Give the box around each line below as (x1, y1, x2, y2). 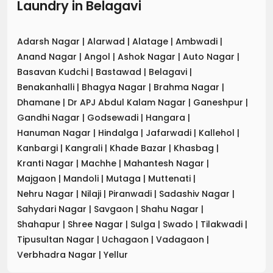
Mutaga (106, 172, 143, 185)
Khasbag (174, 141, 216, 154)
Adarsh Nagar (17, 35, 82, 48)
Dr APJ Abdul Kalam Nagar (68, 96, 188, 108)
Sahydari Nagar (17, 202, 89, 215)
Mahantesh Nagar (124, 157, 207, 169)
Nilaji (81, 187, 104, 200)
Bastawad (96, 65, 144, 78)
